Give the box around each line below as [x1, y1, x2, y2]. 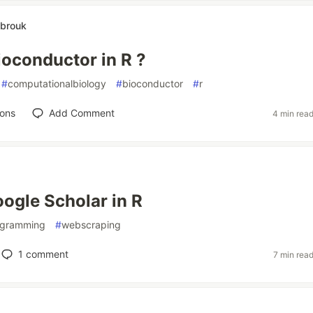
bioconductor [122, 78, 183, 89]
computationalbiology [8, 78, 106, 89]
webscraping [61, 219, 121, 231]
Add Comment [48, 107, 115, 119]
